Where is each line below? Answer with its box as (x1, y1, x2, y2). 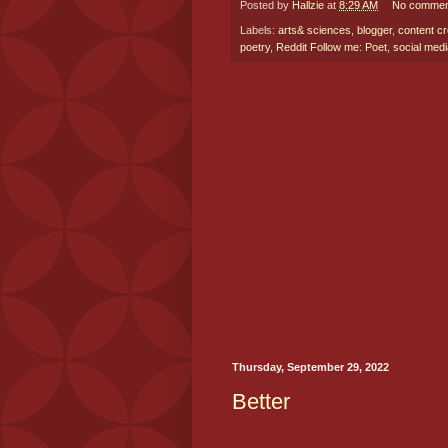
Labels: (240, 23, 278, 36)
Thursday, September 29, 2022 (232, 360, 389, 373)
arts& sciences (278, 23, 351, 36)
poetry (240, 40, 270, 53)
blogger (357, 23, 392, 36)
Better (232, 389, 290, 415)
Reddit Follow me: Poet (276, 40, 387, 53)
